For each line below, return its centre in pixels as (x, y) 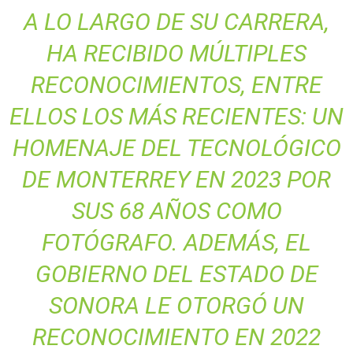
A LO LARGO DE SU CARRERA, (176, 21)
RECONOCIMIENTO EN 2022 (176, 336)
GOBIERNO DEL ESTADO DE (176, 273)
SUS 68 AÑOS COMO (176, 210)
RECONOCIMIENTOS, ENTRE (176, 84)
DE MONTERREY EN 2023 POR (176, 179)
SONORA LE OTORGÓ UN (176, 305)
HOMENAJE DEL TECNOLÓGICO (176, 147)
